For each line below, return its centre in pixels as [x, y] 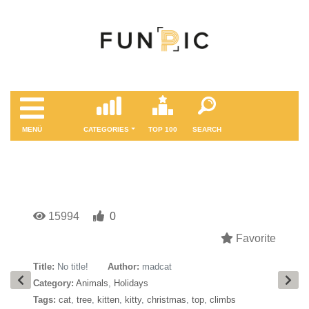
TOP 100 [162, 129]
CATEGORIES [107, 129]
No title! [73, 267]
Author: [123, 267]
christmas [167, 300]
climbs [223, 300]
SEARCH [207, 129]
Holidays [131, 283]
